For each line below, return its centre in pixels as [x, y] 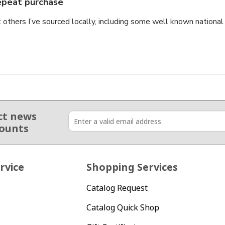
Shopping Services [132, 167]
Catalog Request [117, 188]
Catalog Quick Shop [123, 207]
